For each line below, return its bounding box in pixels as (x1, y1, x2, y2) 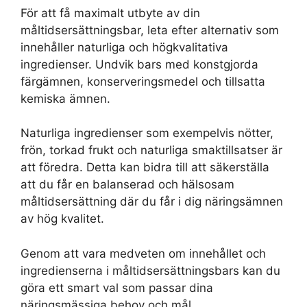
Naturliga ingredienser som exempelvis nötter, (21, 126, 273, 140)
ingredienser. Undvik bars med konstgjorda (21, 57, 258, 71)
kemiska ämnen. (21, 91, 110, 106)
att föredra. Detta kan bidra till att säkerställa (21, 160, 269, 175)
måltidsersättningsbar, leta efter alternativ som (21, 23, 279, 37)
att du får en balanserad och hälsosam (21, 177, 234, 192)
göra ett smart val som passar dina (21, 280, 213, 295)
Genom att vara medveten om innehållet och (21, 246, 266, 260)
